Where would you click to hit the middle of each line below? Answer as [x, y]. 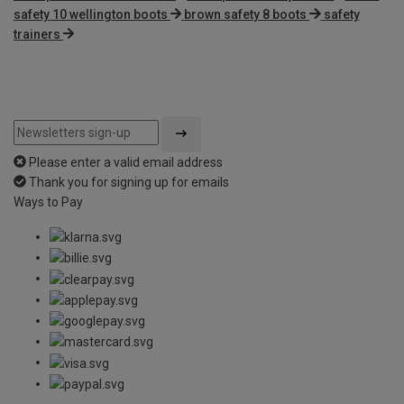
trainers [37, 34]
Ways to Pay [48, 202]
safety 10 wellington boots [91, 14]
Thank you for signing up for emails [129, 182]
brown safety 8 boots [246, 14]
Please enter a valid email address [126, 162]
